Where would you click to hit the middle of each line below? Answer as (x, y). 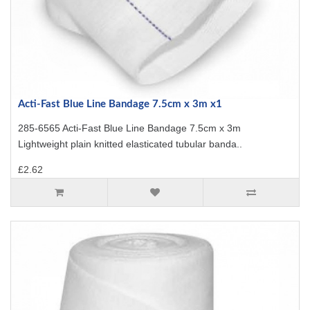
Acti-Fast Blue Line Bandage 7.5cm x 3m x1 (120, 104)
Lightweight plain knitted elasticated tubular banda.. (130, 144)
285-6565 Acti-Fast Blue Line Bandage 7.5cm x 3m (129, 128)
